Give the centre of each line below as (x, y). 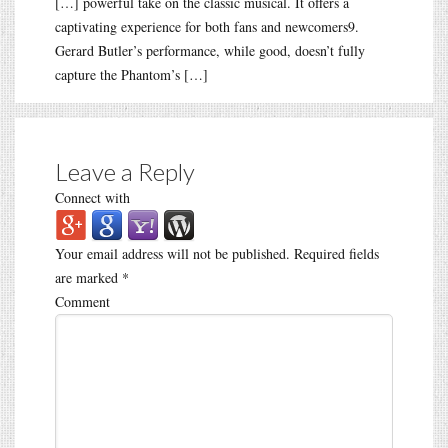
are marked (88, 277)
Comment (82, 301)
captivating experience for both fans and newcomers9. (207, 26)
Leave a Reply (125, 171)
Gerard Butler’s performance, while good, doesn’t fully (210, 50)
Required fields (334, 253)
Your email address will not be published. (172, 253)
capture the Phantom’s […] (131, 74)
